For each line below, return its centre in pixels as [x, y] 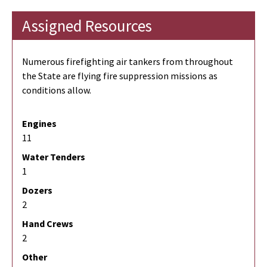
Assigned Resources [87, 26]
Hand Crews [48, 224]
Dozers [37, 190]
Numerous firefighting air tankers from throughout [128, 62]
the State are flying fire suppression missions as [120, 76]
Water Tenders [54, 157]
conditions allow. [57, 90]
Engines [39, 124]
